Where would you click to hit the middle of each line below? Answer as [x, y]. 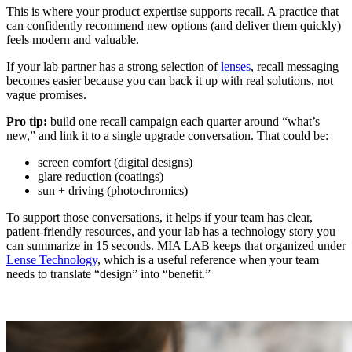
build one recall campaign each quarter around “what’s [183, 121]
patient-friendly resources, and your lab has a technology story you [171, 231]
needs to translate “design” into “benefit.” [108, 273]
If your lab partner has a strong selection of [112, 66]
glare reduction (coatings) [101, 176]
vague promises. [46, 94]
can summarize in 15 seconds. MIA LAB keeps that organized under [176, 245]
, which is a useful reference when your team [208, 259]
